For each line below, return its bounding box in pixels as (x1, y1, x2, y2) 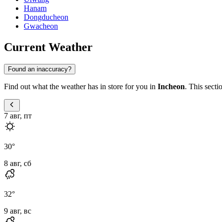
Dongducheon (24, 13, 68, 22)
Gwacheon (24, 22, 58, 31)
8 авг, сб (4, 159, 31, 167)
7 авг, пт (4, 111, 32, 120)
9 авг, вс (4, 206, 31, 215)
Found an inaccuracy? (8, 65, 71, 73)
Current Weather (4, 40, 93, 54)
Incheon (158, 82, 185, 91)
